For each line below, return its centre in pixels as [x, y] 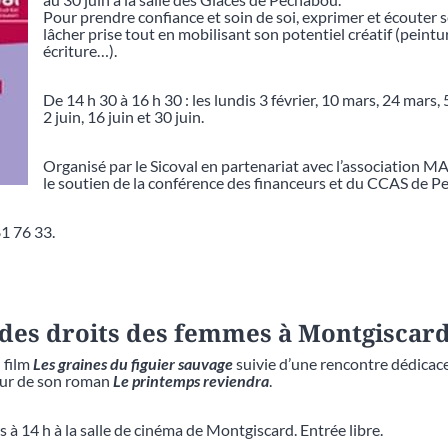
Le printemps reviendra [191, 380]
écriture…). [80, 50]
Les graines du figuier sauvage [133, 363]
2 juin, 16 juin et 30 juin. [123, 116]
